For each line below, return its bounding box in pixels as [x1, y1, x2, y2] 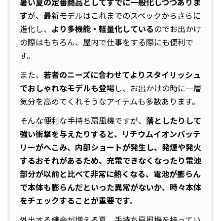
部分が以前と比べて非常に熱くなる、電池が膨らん [20, 167, 201, 180]
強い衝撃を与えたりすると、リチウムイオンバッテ [20, 127, 201, 140]
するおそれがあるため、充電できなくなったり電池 [20, 154, 201, 166]
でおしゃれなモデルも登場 [20, 81, 114, 94]
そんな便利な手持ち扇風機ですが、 [20, 114, 146, 126]
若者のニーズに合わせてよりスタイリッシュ [43, 68, 201, 80]
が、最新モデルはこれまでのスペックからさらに [28, 9, 201, 21]
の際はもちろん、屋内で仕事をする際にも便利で [20, 36, 193, 48]
